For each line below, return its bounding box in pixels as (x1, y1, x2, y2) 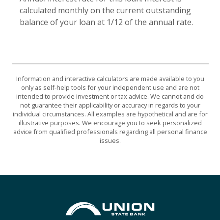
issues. (99, 136, 121, 145)
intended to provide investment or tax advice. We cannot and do (16, 91, 204, 101)
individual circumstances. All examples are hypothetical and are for (12, 109, 208, 118)
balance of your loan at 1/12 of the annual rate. (20, 17, 193, 28)
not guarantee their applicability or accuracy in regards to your (20, 100, 200, 110)
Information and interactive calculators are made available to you (16, 74, 204, 83)
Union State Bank (110, 201, 161, 210)
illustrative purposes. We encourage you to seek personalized (18, 118, 202, 127)
